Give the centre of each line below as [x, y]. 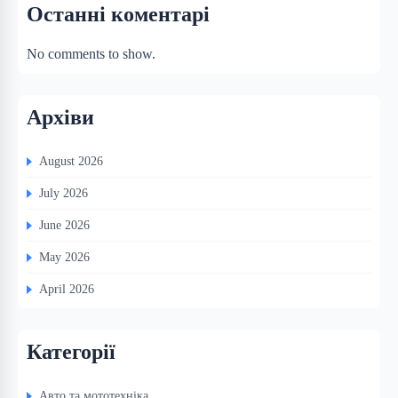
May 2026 [64, 257]
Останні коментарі [118, 15]
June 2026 [64, 225]
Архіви [60, 118]
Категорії [71, 352]
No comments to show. [91, 54]
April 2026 [67, 289]
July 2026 [64, 193]
